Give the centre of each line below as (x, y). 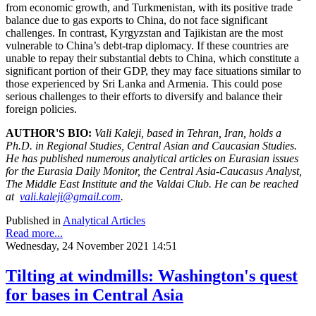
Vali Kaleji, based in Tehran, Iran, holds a (188, 133)
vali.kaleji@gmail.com (70, 196)
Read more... (34, 233)
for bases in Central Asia (95, 294)
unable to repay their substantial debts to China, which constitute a (152, 58)
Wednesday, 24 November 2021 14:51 (91, 245)
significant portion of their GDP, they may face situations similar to (153, 71)
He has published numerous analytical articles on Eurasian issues (152, 158)
